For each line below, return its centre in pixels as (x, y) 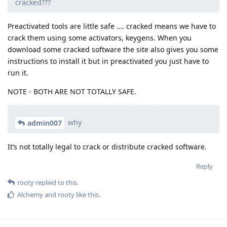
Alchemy (30, 195)
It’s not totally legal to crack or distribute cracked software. (107, 147)
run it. (18, 72)
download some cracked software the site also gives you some (113, 49)
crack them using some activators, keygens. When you (100, 37)
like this (87, 195)
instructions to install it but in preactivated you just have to (108, 61)
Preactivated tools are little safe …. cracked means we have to (112, 26)
